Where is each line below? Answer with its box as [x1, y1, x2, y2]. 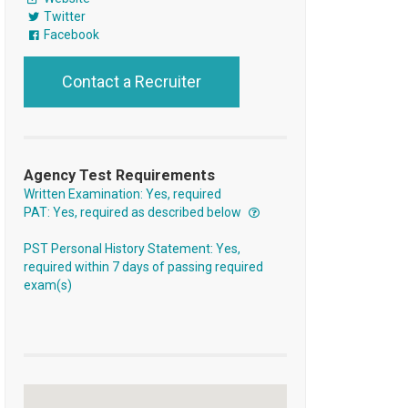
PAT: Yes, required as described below [23, 205, 244, 220]
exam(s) [23, 278, 72, 293]
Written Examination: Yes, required [23, 187, 221, 202]
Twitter [40, 9, 86, 25]
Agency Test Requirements [23, 167, 215, 185]
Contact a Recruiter [61, 72, 201, 92]
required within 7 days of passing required [23, 260, 263, 275]
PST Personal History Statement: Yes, [23, 241, 240, 257]
